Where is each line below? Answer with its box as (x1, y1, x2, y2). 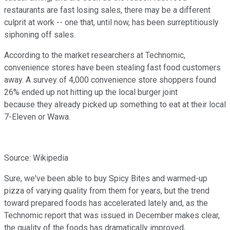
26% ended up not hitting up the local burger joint (4, 87, 178, 97)
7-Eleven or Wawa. (4, 111, 72, 122)
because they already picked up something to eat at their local (4, 99, 226, 109)
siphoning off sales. (4, 29, 75, 40)
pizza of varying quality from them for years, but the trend (4, 185, 209, 196)
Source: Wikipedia (4, 152, 68, 163)
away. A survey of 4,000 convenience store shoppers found (4, 74, 216, 85)
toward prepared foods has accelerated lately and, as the (4, 198, 208, 208)
